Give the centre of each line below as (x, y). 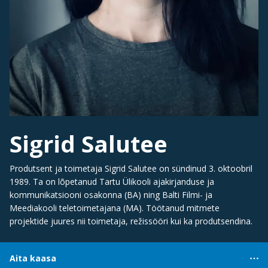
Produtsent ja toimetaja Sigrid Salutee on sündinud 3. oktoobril (131, 169)
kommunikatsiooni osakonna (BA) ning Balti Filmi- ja (111, 195)
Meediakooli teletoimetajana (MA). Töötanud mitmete (115, 208)
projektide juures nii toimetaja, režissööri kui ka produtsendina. (131, 221)
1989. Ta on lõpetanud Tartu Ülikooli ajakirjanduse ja (112, 182)
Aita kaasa (33, 258)
